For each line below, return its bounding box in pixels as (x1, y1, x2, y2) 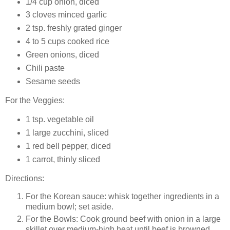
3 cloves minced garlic (25, 10, 107, 20)
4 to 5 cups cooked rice (25, 37, 111, 46)
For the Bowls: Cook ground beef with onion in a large (26, 215, 221, 224)
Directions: (5, 174, 44, 183)
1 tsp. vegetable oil (25, 114, 94, 124)
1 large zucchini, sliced (25, 128, 109, 137)
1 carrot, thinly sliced (25, 155, 100, 164)
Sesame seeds (25, 77, 80, 86)
